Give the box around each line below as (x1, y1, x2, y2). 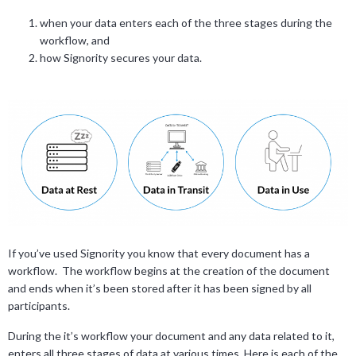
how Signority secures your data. (40, 50, 204, 64)
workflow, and (40, 33, 110, 47)
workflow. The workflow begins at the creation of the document (8, 264, 330, 278)
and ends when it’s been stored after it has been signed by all (8, 281, 311, 296)
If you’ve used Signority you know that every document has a (8, 246, 310, 261)
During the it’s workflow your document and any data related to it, (8, 329, 335, 343)
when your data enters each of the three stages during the (40, 15, 332, 29)
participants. (8, 299, 70, 313)
